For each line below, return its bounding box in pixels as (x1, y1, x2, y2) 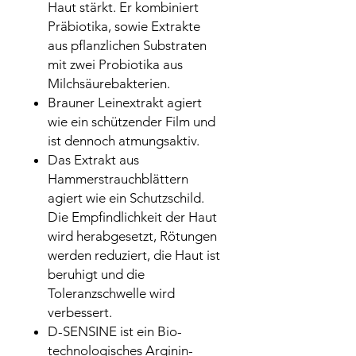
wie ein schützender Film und (48, 114, 215, 130)
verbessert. (48, 304, 115, 320)
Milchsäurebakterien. (48, 75, 173, 91)
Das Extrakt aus (48, 152, 139, 168)
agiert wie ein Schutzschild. (48, 190, 204, 206)
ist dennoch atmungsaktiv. (48, 133, 203, 149)
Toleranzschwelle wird (48, 285, 175, 301)
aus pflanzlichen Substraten (48, 37, 207, 53)
